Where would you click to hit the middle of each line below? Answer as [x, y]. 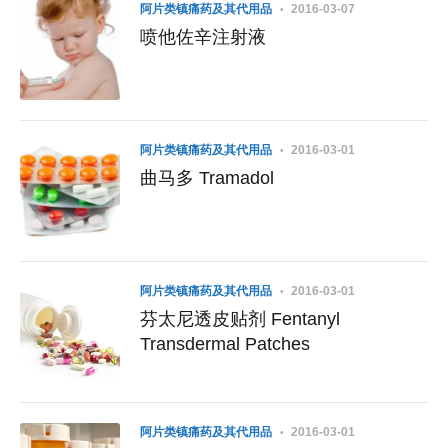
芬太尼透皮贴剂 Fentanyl [205, 319]
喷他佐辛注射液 [203, 37]
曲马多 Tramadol [236, 178]
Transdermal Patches [225, 344]
